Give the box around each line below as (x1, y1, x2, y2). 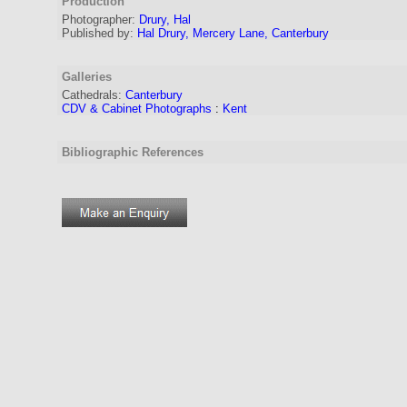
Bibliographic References (62, 145, 203, 159)
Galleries (62, 70, 112, 84)
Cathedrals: (62, 88, 122, 102)
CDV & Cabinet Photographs (62, 102, 212, 115)
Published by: (62, 26, 134, 40)
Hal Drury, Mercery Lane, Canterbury (137, 26, 329, 40)
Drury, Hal (139, 13, 191, 26)
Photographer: (62, 13, 135, 26)
